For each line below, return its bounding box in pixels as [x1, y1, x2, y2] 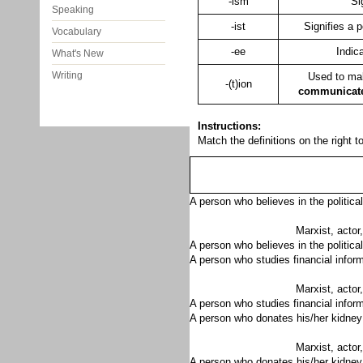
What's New [52, 48, 104, 59]
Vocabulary [52, 26, 101, 37]
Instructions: [198, 120, 261, 132]
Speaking [52, 4, 94, 15]
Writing [52, 70, 83, 81]
